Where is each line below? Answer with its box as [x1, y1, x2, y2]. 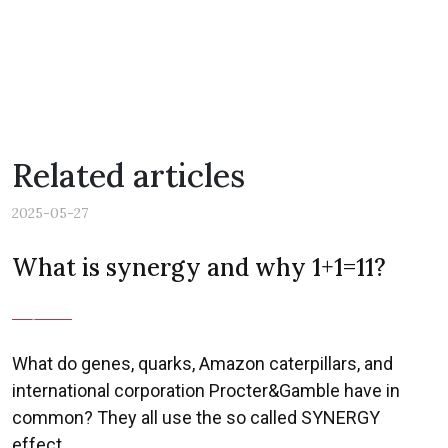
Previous [32, 312, 103, 333]
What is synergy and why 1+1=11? [12, 252, 386, 283]
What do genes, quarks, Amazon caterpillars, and [12, 353, 393, 374]
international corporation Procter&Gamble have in [12, 380, 400, 401]
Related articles [12, 155, 245, 196]
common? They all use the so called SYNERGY [12, 407, 380, 428]
